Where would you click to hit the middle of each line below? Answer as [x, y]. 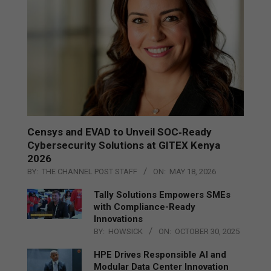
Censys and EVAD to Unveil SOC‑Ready [119, 132]
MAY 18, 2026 [193, 171]
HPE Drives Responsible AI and [160, 254]
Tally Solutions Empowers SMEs [162, 194]
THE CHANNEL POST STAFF [90, 171]
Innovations [118, 219]
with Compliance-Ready [145, 207]
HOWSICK [126, 231]
